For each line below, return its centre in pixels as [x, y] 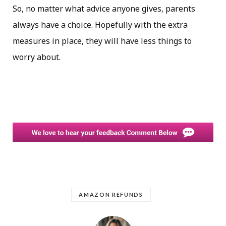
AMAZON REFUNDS [111, 194]
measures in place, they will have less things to [102, 41]
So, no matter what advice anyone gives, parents [104, 8]
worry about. [37, 57]
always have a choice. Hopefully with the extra [100, 24]
